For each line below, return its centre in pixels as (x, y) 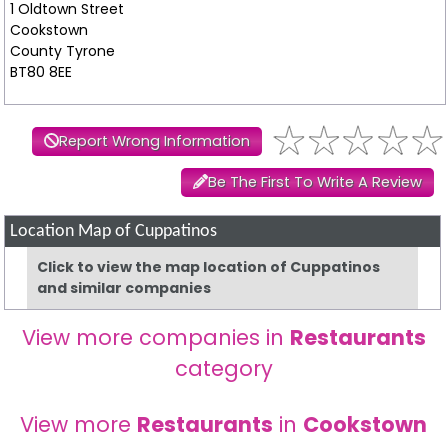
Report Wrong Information (154, 141)
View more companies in (155, 338)
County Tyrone (62, 51)
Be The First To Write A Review (314, 182)
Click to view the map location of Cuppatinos (209, 267)
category (223, 369)
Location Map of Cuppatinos (114, 232)
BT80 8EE (40, 72)
